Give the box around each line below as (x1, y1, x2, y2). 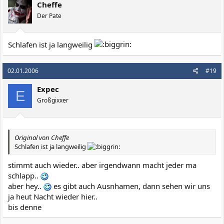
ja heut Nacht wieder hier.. (8, 191, 97, 201)
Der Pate (37, 11, 61, 20)
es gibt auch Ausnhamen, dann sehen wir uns (51, 181, 210, 191)
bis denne (8, 202, 41, 212)
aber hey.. (8, 181, 43, 191)
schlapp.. (8, 170, 40, 180)
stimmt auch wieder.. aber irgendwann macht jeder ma (8, 160, 196, 170)
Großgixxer (37, 96, 68, 104)
